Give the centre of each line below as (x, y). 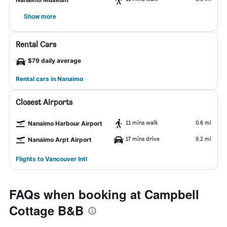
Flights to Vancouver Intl (51, 159)
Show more (40, 16)
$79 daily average (54, 61)
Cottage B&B (46, 210)
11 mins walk (142, 122)
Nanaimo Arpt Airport (60, 140)
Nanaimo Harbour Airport (65, 123)
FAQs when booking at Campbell (104, 194)
